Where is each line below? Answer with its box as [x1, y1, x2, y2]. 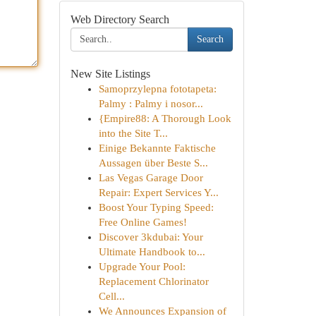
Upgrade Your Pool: [98, 261, 186, 272]
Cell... [98, 291, 125, 302]
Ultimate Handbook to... [98, 246, 205, 257]
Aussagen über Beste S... [98, 157, 208, 169]
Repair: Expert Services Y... [98, 187, 219, 198]
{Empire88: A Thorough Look [98, 113, 231, 124]
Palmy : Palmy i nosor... [98, 98, 203, 109]
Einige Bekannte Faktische [98, 142, 216, 154]
